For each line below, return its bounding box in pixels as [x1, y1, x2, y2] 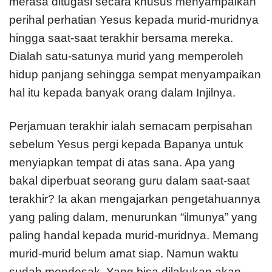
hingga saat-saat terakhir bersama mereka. [9, 32, 233, 45]
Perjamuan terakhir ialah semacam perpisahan [9, 120, 253, 133]
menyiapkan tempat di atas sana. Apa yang [9, 156, 235, 169]
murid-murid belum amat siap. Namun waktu [9, 247, 239, 260]
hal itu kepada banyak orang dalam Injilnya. [9, 86, 236, 100]
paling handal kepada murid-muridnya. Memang [9, 229, 259, 242]
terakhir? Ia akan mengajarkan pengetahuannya [9, 192, 260, 206]
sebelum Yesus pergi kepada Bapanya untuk [9, 138, 243, 151]
